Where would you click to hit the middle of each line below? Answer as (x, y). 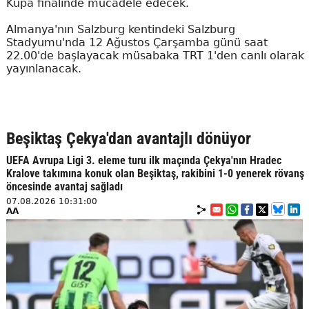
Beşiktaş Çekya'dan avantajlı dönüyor (128, 139)
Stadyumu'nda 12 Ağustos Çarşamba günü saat (137, 43)
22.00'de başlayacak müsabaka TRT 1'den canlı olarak (155, 56)
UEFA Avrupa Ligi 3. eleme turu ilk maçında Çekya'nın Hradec (143, 161)
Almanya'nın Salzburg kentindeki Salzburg (120, 30)
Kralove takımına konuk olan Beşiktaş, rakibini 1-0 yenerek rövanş (155, 174)
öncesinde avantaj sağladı (64, 187)
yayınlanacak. (43, 69)
